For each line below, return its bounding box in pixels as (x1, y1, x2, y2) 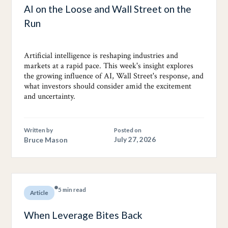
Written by (24, 126, 53, 133)
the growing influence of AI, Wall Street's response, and (24, 70, 204, 81)
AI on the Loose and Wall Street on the (24, 3, 191, 15)
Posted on (114, 126, 141, 133)
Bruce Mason (24, 135, 68, 144)
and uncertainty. (24, 91, 75, 102)
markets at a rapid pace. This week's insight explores (24, 60, 193, 71)
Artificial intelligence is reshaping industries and (24, 50, 178, 61)
